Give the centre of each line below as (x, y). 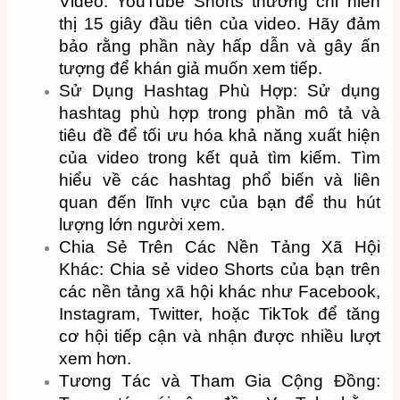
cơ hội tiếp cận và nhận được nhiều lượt (220, 336)
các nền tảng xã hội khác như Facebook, (220, 291)
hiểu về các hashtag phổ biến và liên (220, 179)
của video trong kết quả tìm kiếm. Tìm (220, 157)
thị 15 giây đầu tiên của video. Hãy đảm (220, 23)
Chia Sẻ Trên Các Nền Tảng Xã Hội (220, 246)
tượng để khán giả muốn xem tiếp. (191, 68)
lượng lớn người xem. (142, 224)
